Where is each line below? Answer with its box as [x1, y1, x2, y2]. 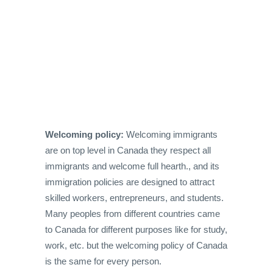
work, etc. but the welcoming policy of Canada [45, 239, 227, 250]
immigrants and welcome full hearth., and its [45, 160, 219, 171]
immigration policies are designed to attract [45, 176, 214, 187]
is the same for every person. [45, 255, 161, 266]
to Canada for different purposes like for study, [45, 224, 227, 235]
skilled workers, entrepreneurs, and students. [45, 192, 224, 203]
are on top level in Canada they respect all [45, 144, 211, 155]
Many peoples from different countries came [45, 208, 220, 219]
